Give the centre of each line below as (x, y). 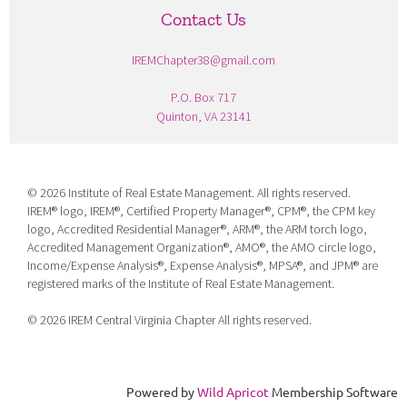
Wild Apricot (233, 391)
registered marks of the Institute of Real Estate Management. (181, 283)
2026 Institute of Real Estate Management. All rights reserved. (195, 192)
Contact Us (203, 19)
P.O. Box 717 (203, 97)
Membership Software (333, 391)
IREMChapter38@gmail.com (203, 60)
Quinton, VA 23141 (203, 116)
